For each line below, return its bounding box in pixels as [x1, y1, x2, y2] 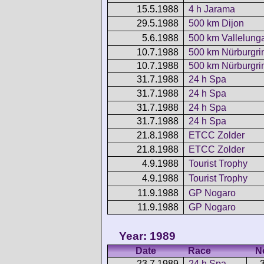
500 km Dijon [189, 18, 244, 29]
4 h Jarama [189, 4, 235, 15]
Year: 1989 [119, 229, 176, 242]
